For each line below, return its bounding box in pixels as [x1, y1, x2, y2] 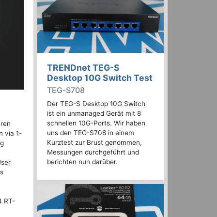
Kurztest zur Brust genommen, [47, 139, 142, 147]
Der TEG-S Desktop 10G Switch [47, 100, 145, 108]
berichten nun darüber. [47, 158, 118, 166]
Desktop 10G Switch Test [47, 73, 153, 83]
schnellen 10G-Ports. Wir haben [47, 119, 145, 127]
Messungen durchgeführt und [47, 148, 139, 156]
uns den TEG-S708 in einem [47, 129, 134, 137]
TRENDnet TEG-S [47, 62, 120, 73]
